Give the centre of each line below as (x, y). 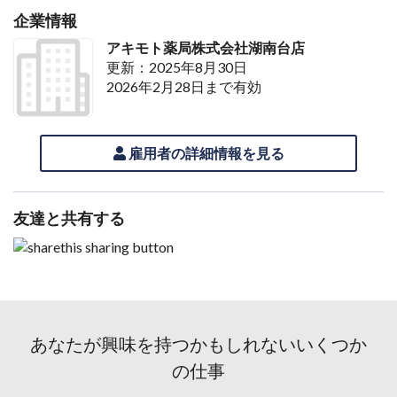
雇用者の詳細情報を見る (205, 153)
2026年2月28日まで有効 (183, 86)
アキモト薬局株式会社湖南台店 (205, 47)
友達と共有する (69, 219)
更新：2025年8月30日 (176, 66)
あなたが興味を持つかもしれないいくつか (198, 345)
